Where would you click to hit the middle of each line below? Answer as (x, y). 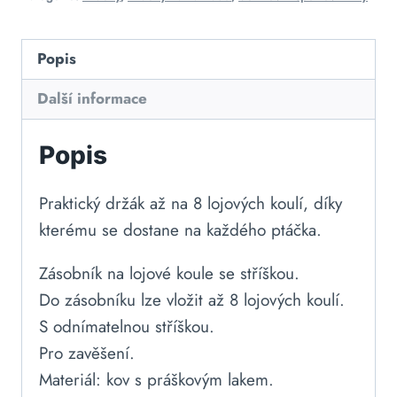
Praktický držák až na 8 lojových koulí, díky (191, 203)
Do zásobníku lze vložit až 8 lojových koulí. (192, 300)
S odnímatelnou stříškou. (127, 326)
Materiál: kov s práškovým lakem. (156, 379)
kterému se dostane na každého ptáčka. (180, 230)
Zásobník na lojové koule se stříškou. (169, 273)
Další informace (93, 99)
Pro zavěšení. (87, 353)
